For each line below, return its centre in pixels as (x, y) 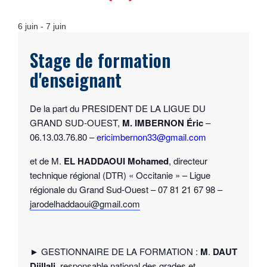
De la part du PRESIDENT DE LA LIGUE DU (118, 108)
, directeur (188, 161)
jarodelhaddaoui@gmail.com (85, 204)
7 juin (56, 26)
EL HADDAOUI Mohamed (116, 161)
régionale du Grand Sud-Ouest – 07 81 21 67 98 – (126, 189)
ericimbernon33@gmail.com (151, 137)
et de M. (47, 161)
